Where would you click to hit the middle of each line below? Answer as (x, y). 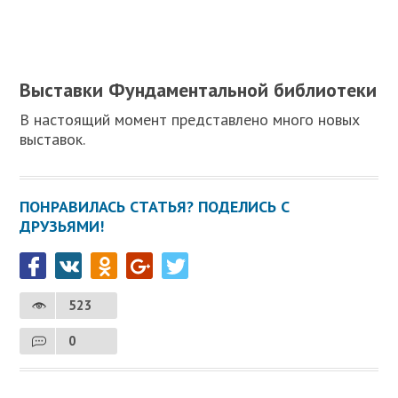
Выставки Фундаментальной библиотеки (199, 90)
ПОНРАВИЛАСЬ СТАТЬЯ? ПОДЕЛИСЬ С (155, 207)
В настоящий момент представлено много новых (190, 119)
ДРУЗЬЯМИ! (62, 226)
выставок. (53, 139)
